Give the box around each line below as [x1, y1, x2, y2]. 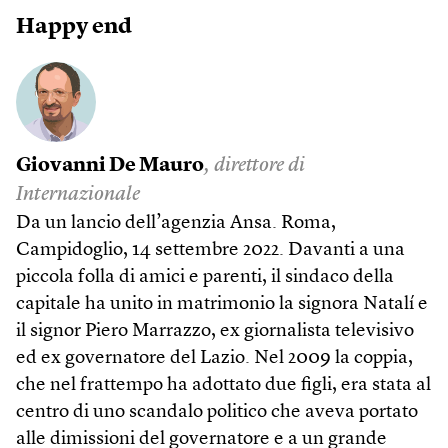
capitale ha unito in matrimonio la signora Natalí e [16, 295, 428, 314]
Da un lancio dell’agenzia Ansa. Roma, [16, 214, 336, 233]
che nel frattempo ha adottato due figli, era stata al [16, 376, 431, 395]
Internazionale [16, 185, 140, 205]
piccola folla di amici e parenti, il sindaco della [16, 268, 394, 287]
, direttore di [204, 156, 305, 176]
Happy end [16, 16, 132, 38]
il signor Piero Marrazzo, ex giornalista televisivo [16, 322, 414, 341]
